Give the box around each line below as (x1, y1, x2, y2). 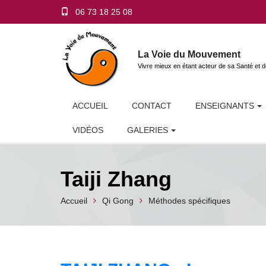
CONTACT (132, 101, 172, 110)
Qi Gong (102, 195, 134, 205)
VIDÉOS (72, 125, 103, 135)
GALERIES (127, 125, 168, 135)
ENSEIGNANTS (195, 101, 254, 110)
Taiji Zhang (61, 166, 172, 191)
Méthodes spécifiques (148, 195, 230, 205)
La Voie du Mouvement (138, 49, 240, 59)
